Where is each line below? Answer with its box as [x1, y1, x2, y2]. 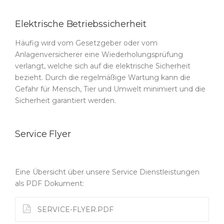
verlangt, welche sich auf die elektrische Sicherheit [15, 61, 190, 70]
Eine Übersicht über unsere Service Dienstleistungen [15, 167, 199, 176]
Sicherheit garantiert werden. [15, 96, 116, 105]
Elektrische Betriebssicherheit [15, 18, 146, 29]
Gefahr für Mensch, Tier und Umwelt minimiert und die [15, 84, 205, 93]
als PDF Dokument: [15, 179, 84, 188]
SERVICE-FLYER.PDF [35, 205, 113, 214]
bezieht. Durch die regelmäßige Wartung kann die [15, 73, 190, 82]
